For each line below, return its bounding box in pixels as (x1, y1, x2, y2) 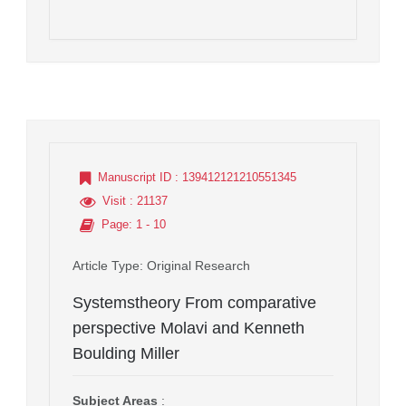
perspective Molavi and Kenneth (72, 318, 304, 337)
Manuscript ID (98, 169, 171, 184)
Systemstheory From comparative (72, 293, 316, 312)
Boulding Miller (72, 343, 179, 362)
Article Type (72, 257, 140, 273)
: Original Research (140, 257, 250, 273)
